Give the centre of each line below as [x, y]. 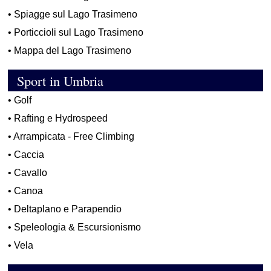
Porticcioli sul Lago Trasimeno [79, 33]
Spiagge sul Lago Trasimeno [76, 15]
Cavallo [31, 173]
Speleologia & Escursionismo [78, 227]
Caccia [29, 155]
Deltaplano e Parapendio [68, 209]
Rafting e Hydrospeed [61, 119]
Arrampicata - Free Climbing [74, 137]
